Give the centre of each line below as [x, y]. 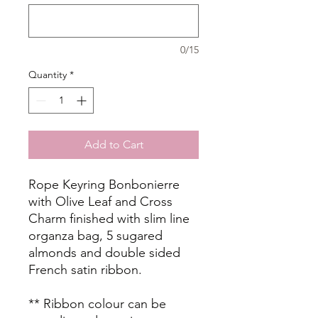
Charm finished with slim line [109, 219]
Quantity [48, 75]
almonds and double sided [104, 253]
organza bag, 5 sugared [95, 236]
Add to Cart [114, 144]
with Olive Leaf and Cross [100, 202]
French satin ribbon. [85, 270]
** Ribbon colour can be [97, 304]
